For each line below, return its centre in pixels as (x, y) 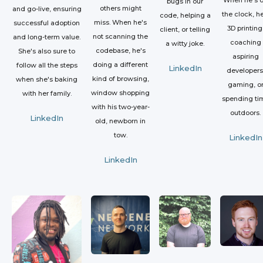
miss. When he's (120, 22)
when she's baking (47, 79)
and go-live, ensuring (47, 9)
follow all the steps (47, 65)
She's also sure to (47, 51)
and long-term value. (47, 37)
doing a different (120, 64)
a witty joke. (185, 43)
